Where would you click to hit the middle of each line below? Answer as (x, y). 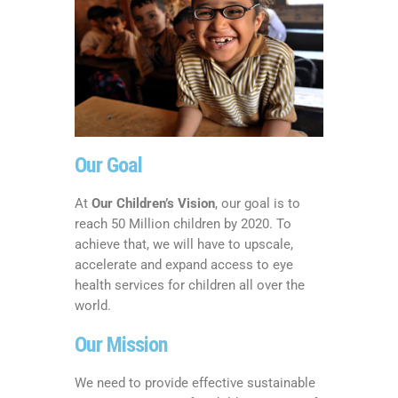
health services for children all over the (190, 285)
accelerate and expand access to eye (184, 264)
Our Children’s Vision (153, 203)
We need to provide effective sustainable (195, 382)
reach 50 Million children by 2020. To (183, 223)
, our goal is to (258, 203)
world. (93, 305)
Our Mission (121, 344)
